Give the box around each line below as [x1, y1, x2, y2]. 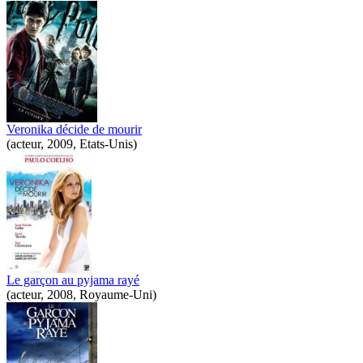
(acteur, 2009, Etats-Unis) [6, 136, 137, 151]
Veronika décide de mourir [6, 122, 142, 136]
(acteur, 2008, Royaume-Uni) [6, 287, 156, 301]
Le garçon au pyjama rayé [6, 272, 139, 287]
